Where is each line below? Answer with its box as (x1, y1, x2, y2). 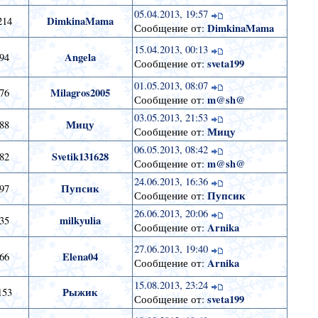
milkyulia (60, 213, 102, 229)
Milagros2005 (50, 85, 111, 101)
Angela (65, 50, 97, 65)
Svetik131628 (52, 149, 109, 165)
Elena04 (62, 249, 99, 265)
